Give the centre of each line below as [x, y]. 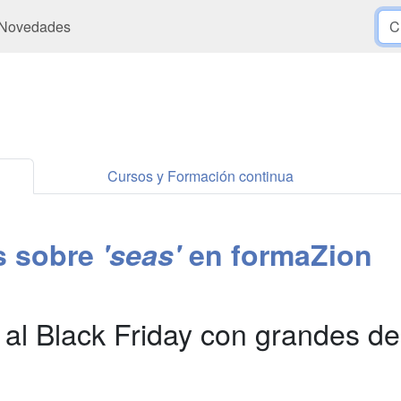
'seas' [141, 255]
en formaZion [277, 255]
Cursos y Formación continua [200, 176]
